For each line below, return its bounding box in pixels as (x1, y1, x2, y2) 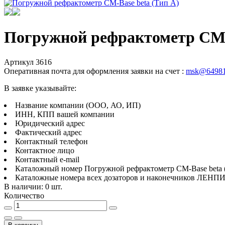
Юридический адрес (15, 119, 85, 128)
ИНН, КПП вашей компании (15, 109, 115, 119)
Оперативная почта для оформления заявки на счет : (4, 66, 186, 75)
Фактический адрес (15, 128, 82, 137)
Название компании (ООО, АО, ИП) (15, 100, 141, 109)
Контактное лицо (15, 146, 74, 155)
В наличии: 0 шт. (4, 182, 62, 191)
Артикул (4, 57, 34, 66)
